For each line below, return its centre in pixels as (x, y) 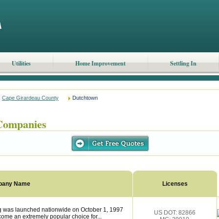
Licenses (175, 184)
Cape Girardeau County (30, 98)
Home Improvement (100, 63)
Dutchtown (85, 98)
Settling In (183, 63)
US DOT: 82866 (175, 213)
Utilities (21, 63)
